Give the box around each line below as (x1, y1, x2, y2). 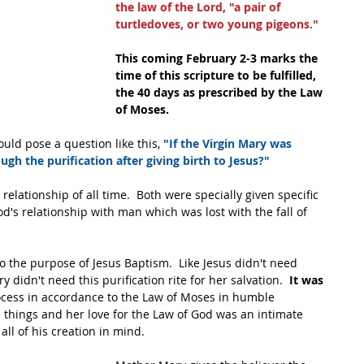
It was (289, 272, 327, 288)
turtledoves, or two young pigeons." (115, 16, 318, 32)
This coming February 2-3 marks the (115, 50, 321, 66)
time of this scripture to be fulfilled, (115, 67, 319, 83)
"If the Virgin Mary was (163, 136, 295, 151)
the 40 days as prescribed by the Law (115, 84, 326, 100)
